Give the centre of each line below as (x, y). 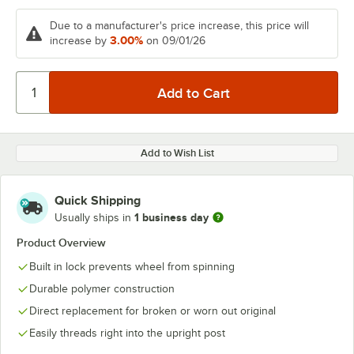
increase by (78, 41)
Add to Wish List (177, 153)
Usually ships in (94, 217)
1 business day (171, 217)
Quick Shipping (98, 201)
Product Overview (61, 243)
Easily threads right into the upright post (127, 333)
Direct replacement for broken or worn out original (153, 311)
